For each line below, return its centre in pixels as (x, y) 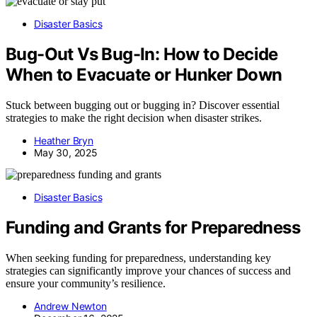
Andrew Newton (70, 306)
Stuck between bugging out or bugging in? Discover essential (143, 105)
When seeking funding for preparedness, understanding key (138, 258)
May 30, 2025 (66, 152)
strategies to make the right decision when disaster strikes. (134, 117)
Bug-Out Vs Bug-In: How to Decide (142, 54)
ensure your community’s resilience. (86, 283)
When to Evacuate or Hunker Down (144, 74)
